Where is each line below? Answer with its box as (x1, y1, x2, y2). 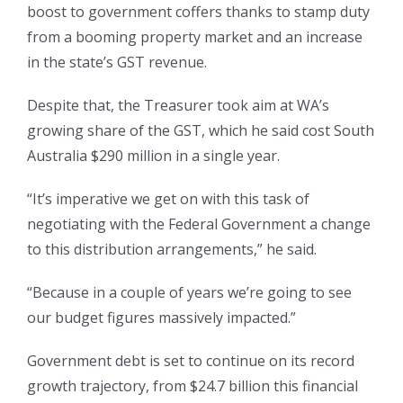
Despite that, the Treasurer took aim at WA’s (27, 95, 329, 116)
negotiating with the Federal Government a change (27, 214, 371, 235)
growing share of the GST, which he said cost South (27, 121, 374, 141)
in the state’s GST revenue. (27, 52, 207, 73)
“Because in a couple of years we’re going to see (27, 282, 352, 303)
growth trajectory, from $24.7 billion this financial (27, 376, 358, 397)
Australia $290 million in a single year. (27, 146, 280, 166)
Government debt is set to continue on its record (27, 351, 354, 372)
